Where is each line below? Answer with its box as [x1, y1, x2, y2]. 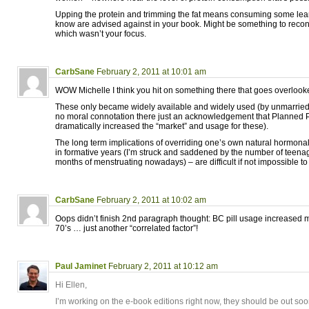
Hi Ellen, [55, 280, 87, 290]
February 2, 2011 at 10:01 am [97, 67, 206, 77]
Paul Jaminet [55, 261, 106, 271]
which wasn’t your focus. [55, 29, 146, 39]
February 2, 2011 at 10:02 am [97, 195, 206, 205]
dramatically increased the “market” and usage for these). [55, 121, 268, 131]
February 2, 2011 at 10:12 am [108, 261, 218, 271]
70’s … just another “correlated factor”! [55, 223, 198, 233]
